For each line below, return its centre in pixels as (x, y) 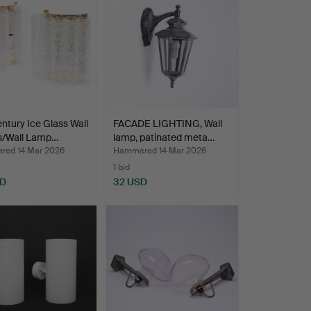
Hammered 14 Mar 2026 (159, 150)
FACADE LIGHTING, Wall (167, 123)
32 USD (130, 182)
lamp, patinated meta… (163, 137)
